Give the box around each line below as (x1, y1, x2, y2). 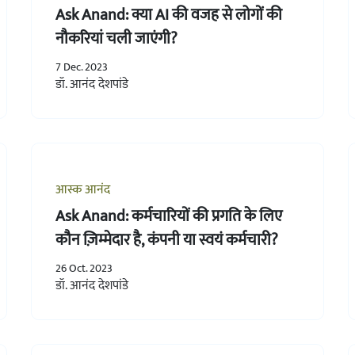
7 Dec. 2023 (55, 57, 108, 76)
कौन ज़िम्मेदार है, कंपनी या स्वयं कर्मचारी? (55, 226, 278, 254)
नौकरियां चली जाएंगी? (55, 25, 177, 52)
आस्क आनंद (55, 178, 110, 200)
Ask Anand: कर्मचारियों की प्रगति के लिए (55, 202, 282, 230)
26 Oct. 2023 (55, 258, 113, 277)
